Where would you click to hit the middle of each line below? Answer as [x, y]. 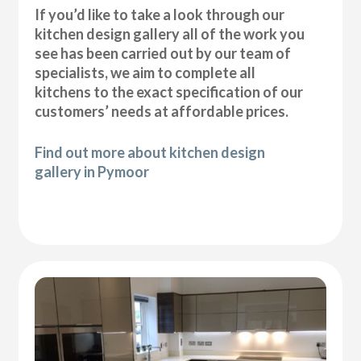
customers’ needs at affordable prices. [162, 112]
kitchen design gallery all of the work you [170, 34]
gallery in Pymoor [92, 172]
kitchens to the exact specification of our [169, 92]
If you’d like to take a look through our [160, 15]
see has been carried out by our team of [163, 54]
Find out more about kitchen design [150, 153]
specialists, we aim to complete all [145, 73]
